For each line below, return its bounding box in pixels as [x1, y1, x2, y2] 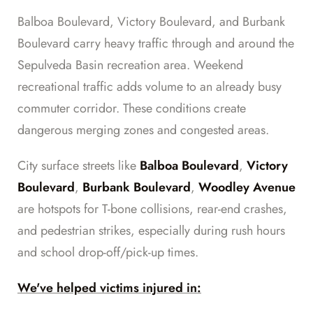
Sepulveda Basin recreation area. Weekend [17, 56, 243, 75]
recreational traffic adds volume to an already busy [17, 78, 282, 96]
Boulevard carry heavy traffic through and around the [17, 34, 294, 53]
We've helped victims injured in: [17, 279, 201, 298]
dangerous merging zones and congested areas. [17, 121, 269, 140]
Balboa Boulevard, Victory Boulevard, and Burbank [17, 13, 285, 31]
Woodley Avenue [198, 178, 296, 197]
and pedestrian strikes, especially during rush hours [17, 221, 285, 240]
